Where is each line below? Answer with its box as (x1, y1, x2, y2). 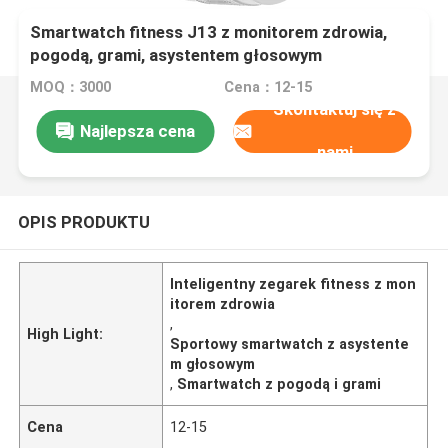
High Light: (27, 325, 104, 342)
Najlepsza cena (79, 120, 195, 141)
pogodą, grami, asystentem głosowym (30, 45, 323, 66)
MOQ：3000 (30, 79, 112, 96)
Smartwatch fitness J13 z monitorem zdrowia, (30, 22, 388, 43)
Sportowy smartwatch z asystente (170, 335, 410, 352)
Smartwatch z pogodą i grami (177, 375, 382, 392)
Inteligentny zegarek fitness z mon (170, 275, 417, 292)
